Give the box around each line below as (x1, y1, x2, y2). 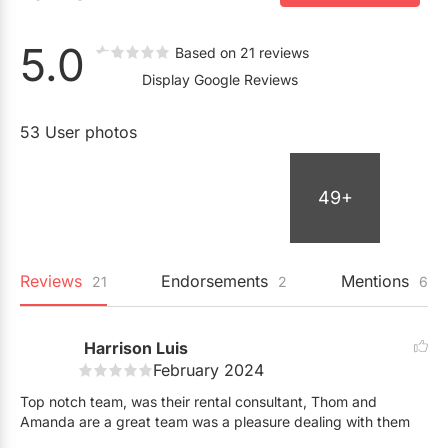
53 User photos (20, 121, 137, 142)
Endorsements (161, 270, 273, 291)
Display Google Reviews (142, 70, 298, 88)
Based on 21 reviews (175, 44, 309, 61)
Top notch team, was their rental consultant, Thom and (20, 392, 377, 410)
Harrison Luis (84, 337, 188, 358)
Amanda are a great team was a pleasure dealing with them (20, 412, 410, 430)
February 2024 (153, 359, 264, 380)
